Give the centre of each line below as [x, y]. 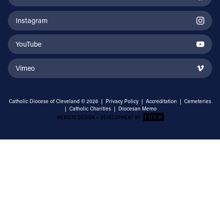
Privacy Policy [122, 101]
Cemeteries [198, 101]
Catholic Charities [90, 109]
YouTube [28, 44]
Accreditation [161, 101]
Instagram [32, 20]
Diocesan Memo [137, 109]
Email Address [148, 180]
